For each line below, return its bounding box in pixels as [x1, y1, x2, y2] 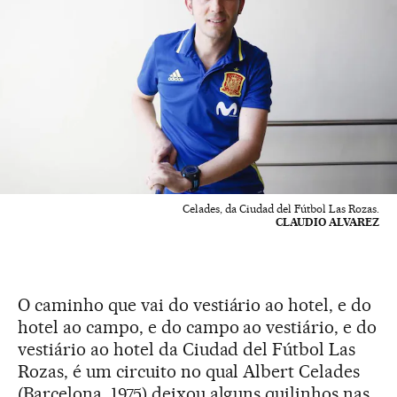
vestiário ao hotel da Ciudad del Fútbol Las [18, 338, 356, 360]
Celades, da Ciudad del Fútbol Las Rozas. [183, 201, 379, 215]
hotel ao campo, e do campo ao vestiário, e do [18, 315, 378, 338]
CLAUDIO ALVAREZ [276, 214, 379, 229]
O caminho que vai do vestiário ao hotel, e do [18, 293, 372, 315]
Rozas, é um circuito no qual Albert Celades [18, 360, 361, 382]
